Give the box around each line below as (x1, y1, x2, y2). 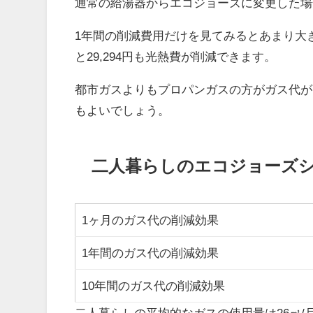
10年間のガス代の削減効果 (81, 279, 225, 291)
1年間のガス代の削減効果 (81, 246, 219, 259)
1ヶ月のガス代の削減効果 (81, 213, 219, 226)
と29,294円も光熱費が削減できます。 (75, 50, 277, 62)
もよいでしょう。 (75, 103, 170, 116)
